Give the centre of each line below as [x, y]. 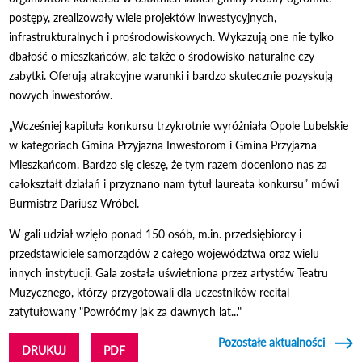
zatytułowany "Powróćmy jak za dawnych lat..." [126, 311]
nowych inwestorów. [61, 95]
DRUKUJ [44, 350]
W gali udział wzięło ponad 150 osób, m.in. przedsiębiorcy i [156, 234]
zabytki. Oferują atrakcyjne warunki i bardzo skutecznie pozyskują [171, 75]
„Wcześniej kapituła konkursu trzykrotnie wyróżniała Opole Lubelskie [179, 125]
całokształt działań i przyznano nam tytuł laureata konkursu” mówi [174, 183]
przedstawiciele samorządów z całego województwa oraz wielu [164, 253]
